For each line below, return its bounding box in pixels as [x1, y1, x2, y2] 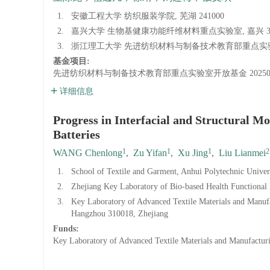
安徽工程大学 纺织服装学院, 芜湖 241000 [71, 11, 224, 20]
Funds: [53, 224, 81, 233]
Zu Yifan [133, 148, 167, 158]
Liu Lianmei [219, 148, 266, 158]
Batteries [53, 128, 100, 141]
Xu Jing [178, 148, 208, 158]
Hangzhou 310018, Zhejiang [71, 209, 168, 218]
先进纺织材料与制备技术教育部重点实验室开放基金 [53, 69, 247, 78]
